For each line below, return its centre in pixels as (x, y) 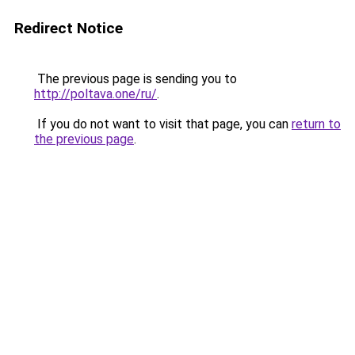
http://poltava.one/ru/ (95, 94)
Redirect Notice (69, 28)
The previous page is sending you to (136, 79)
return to (316, 124)
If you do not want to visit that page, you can (163, 124)
